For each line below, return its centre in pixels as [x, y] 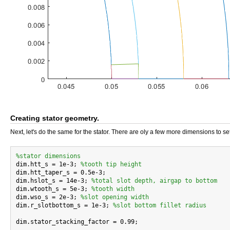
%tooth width [113, 189]
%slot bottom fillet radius [160, 205]
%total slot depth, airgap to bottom [154, 181]
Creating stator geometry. [55, 118]
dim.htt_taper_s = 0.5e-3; [61, 172]
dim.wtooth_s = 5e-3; [54, 189]
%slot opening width [115, 197]
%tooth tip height [111, 164]
